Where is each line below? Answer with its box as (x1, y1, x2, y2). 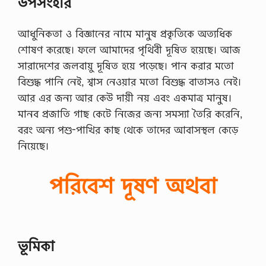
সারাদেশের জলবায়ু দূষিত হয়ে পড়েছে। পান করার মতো (18, 58, 234, 72)
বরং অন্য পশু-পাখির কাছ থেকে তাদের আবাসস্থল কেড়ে (18, 122, 238, 137)
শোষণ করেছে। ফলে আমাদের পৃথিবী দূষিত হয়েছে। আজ (18, 42, 240, 56)
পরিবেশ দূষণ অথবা (49, 171, 217, 199)
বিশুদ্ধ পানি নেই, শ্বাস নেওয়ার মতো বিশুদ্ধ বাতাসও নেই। (18, 74, 241, 88)
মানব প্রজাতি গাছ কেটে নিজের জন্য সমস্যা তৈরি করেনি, (18, 106, 242, 121)
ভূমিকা (18, 236, 55, 255)
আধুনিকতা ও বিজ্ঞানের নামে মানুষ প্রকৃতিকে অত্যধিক (18, 26, 232, 40)
